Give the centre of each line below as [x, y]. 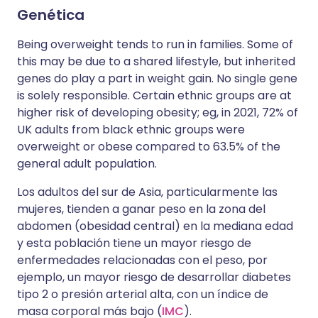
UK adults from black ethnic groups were [131, 130]
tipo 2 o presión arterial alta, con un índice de [143, 295]
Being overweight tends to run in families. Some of [155, 45]
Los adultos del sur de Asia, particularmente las [147, 192]
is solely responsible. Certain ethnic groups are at [154, 96]
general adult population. [87, 164]
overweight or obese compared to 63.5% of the [149, 147]
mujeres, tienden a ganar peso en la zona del [141, 209]
